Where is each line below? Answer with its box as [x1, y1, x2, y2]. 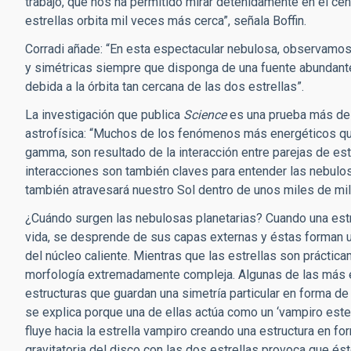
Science [183, 107, 226, 122]
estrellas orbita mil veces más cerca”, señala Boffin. [25, 13, 306, 28]
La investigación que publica [25, 107, 183, 122]
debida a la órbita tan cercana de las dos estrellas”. [25, 79, 304, 94]
